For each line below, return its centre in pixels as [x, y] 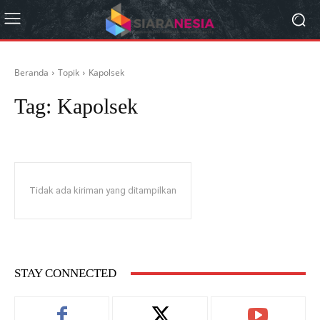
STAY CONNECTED [65, 273]
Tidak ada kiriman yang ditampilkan [103, 190]
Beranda [31, 72]
